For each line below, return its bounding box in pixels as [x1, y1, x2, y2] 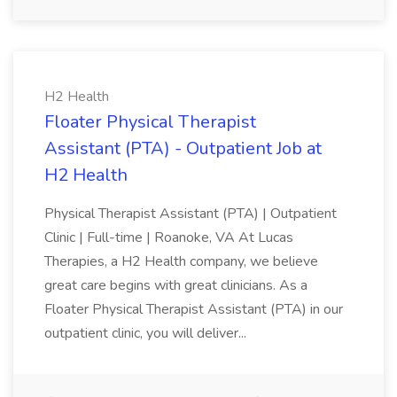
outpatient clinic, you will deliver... [44, 323, 246, 343]
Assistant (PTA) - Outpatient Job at [44, 136, 322, 160]
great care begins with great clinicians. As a [44, 276, 307, 295]
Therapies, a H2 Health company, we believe [44, 252, 318, 271]
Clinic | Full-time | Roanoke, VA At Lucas [44, 228, 293, 247]
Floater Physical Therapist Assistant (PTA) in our [44, 300, 343, 319]
